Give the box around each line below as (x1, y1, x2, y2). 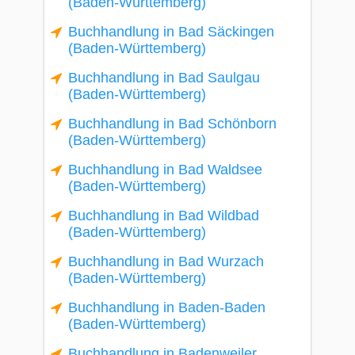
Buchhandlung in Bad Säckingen (68, 24, 274, 40)
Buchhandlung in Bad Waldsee (68, 162, 262, 177)
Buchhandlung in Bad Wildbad (68, 208, 259, 223)
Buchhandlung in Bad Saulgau (68, 70, 260, 86)
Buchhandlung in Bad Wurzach (68, 254, 264, 269)
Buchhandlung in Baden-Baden (68, 300, 265, 315)
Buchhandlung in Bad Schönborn (68, 116, 277, 132)
